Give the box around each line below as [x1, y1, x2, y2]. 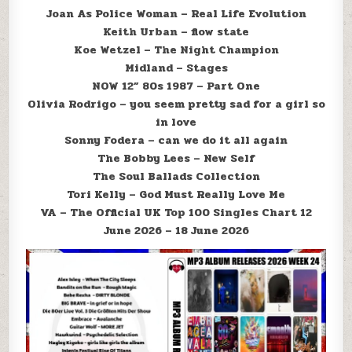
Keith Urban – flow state [103, 24, 249, 41]
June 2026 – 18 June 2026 [103, 222, 249, 240]
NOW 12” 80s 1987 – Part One [92, 78, 260, 95]
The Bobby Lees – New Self [97, 150, 255, 167]
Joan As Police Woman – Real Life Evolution [46, 5, 306, 23]
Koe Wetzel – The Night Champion [73, 42, 279, 59]
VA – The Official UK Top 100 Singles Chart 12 [40, 204, 312, 222]
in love [156, 114, 196, 131]
